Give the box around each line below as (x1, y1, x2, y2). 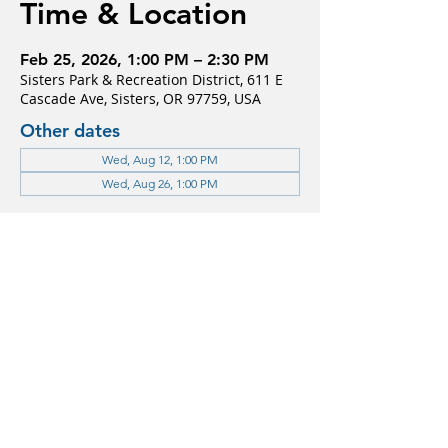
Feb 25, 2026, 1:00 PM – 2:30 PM (20, 50, 269, 69)
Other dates (20, 119, 120, 142)
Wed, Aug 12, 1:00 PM (102, 152, 218, 167)
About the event (20, 364, 251, 400)
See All (72, 297, 117, 317)
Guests (20, 233, 115, 269)
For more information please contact (20, 419, 265, 437)
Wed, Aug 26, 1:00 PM (102, 176, 218, 191)
